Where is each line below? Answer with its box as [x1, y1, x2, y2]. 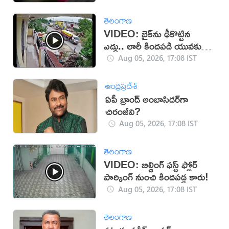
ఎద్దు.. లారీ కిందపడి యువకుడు [104, 36, 211, 55]
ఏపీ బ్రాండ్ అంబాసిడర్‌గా [105, 89, 188, 108]
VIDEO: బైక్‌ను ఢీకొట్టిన [104, 24, 191, 43]
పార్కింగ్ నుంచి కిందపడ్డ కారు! [104, 167, 209, 187]
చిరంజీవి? [105, 101, 141, 121]
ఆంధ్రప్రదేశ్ [105, 77, 138, 94]
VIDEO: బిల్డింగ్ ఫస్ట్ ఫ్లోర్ [104, 155, 198, 174]
